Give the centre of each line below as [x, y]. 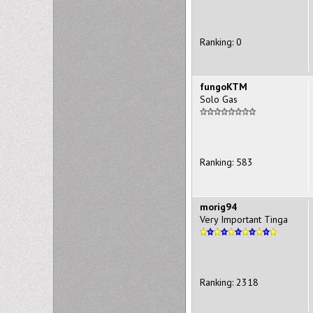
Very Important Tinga [244, 219]
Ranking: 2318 [229, 282]
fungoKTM [224, 86]
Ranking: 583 [226, 162]
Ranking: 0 [221, 42]
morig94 [218, 206]
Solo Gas [219, 99]
